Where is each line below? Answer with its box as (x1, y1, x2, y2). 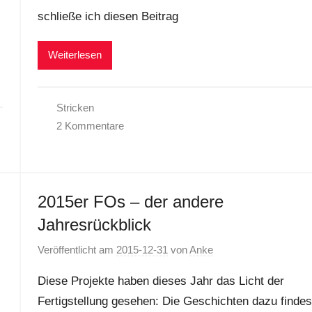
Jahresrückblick (37, 214, 151, 234)
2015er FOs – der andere (37, 192, 224, 211)
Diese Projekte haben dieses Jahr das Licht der (37, 274, 284, 288)
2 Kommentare (56, 119, 125, 132)
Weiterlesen (47, 49, 102, 61)
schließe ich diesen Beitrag (37, 9, 178, 23)
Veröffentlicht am (37, 244, 116, 256)
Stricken (56, 101, 95, 114)
